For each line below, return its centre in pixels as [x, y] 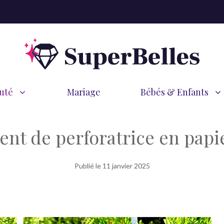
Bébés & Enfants [174, 92]
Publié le [88, 166]
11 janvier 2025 [126, 166]
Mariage [84, 92]
